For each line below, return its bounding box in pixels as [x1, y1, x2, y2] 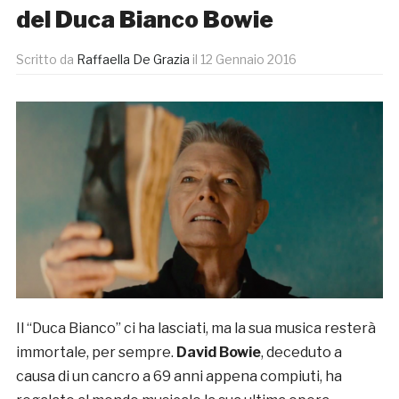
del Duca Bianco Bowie [15, 5, 273, 34]
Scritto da [15, 52, 77, 68]
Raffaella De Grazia [76, 52, 190, 68]
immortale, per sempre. [15, 344, 174, 362]
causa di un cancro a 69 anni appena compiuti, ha [15, 368, 342, 386]
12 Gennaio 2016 [199, 52, 297, 68]
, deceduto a [260, 344, 342, 362]
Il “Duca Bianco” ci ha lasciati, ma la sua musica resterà [15, 320, 376, 338]
